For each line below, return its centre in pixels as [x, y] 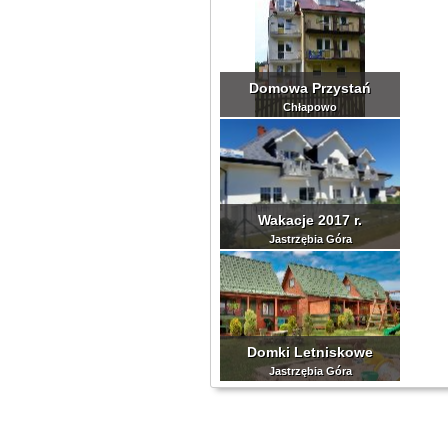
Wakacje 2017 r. [310, 219]
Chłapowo [310, 107]
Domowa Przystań [310, 87]
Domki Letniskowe [310, 351]
